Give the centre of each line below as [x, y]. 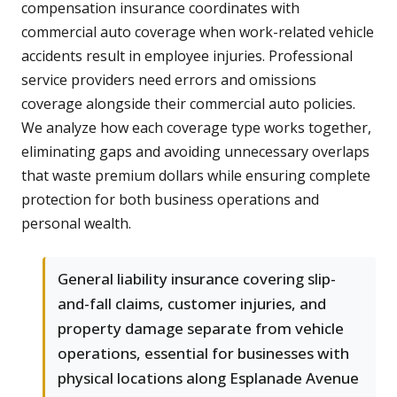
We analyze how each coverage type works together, [196, 128]
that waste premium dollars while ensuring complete [196, 176]
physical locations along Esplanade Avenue [208, 378]
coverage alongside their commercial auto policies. [188, 104]
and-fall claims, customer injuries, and [192, 304]
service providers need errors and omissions [169, 80]
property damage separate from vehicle [201, 329]
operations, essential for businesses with [203, 354]
